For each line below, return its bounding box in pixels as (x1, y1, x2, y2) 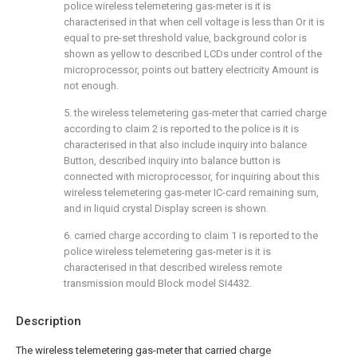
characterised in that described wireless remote (64, 261, 282, 273)
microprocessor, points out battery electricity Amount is (64, 64, 319, 76)
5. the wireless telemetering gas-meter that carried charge (64, 107, 327, 119)
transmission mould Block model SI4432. (64, 277, 252, 289)
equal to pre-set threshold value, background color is (64, 32, 307, 44)
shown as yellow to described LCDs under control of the (64, 48, 322, 60)
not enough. (64, 80, 119, 92)
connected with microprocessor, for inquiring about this (64, 171, 320, 182)
